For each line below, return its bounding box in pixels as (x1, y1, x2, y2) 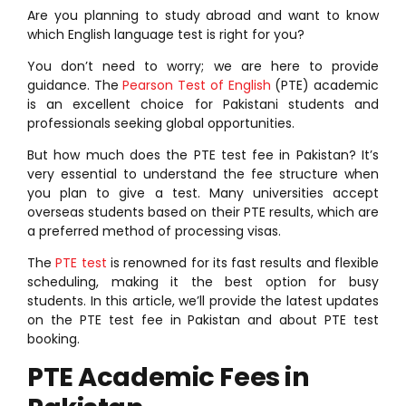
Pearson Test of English (122, 76, 271, 95)
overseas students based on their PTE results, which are (27, 203, 379, 222)
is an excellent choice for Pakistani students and (27, 95, 379, 114)
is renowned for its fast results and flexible (106, 254, 380, 273)
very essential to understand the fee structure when (27, 165, 379, 184)
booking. (27, 330, 80, 349)
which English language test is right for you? (27, 25, 304, 44)
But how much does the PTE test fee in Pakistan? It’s (27, 146, 379, 165)
